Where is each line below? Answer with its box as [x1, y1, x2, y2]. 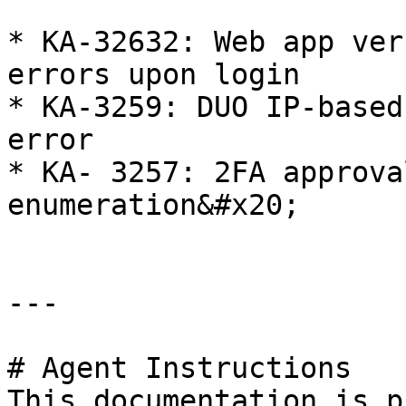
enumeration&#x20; [7, 188, 300, 221]
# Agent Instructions [7, 352, 352, 384]
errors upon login [7, 58, 300, 91]
